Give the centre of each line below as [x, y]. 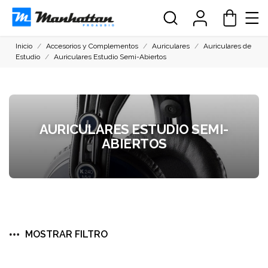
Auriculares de [228, 46]
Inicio [24, 46]
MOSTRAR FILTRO [66, 234]
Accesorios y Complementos [92, 46]
